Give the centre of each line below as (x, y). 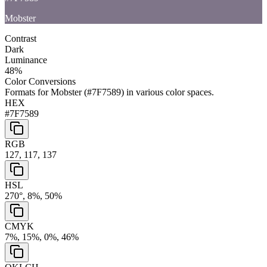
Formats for (28, 92)
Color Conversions (40, 81)
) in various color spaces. (167, 92)
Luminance (26, 60)
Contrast (21, 38)
